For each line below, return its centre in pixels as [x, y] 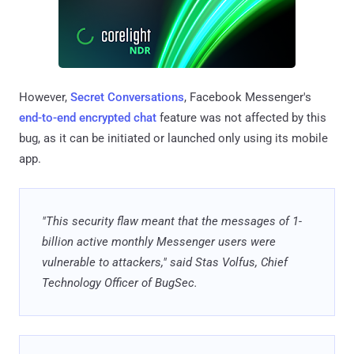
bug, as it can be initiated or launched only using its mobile [173, 138]
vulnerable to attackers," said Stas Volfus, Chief [165, 262]
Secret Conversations [127, 97]
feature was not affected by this [241, 117]
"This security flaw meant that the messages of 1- [172, 221]
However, [45, 97]
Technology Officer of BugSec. [120, 282]
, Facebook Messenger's [248, 97]
